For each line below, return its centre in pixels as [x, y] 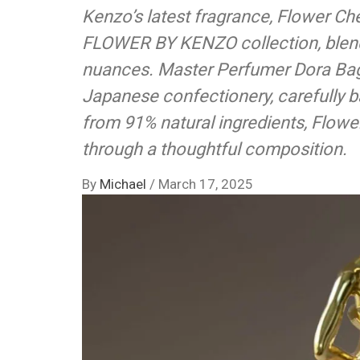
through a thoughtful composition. [215, 149]
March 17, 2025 [206, 184]
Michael [125, 184]
